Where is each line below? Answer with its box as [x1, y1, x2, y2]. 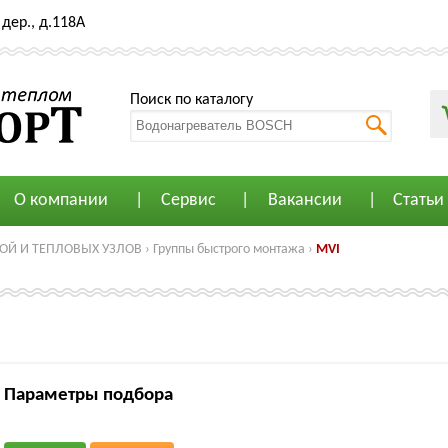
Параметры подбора [4, 386, 173, 405]
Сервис [160, 191, 216, 210]
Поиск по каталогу [130, 91, 253, 108]
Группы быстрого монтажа [153, 242, 305, 257]
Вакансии [267, 191, 342, 210]
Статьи [393, 191, 444, 210]
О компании [13, 191, 108, 210]
